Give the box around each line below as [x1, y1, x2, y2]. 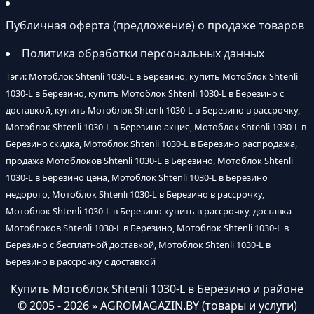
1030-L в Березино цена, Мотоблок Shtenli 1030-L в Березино [6, 171, 268, 184]
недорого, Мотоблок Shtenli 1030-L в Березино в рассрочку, [6, 188, 264, 201]
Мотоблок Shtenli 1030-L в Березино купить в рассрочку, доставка [6, 205, 292, 218]
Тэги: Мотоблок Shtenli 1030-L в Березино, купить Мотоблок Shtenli [6, 70, 298, 83]
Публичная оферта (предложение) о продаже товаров [6, 18, 304, 34]
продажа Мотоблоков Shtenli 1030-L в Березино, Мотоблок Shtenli [6, 154, 293, 168]
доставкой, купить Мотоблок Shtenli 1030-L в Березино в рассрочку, [6, 104, 300, 117]
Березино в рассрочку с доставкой [6, 255, 156, 268]
